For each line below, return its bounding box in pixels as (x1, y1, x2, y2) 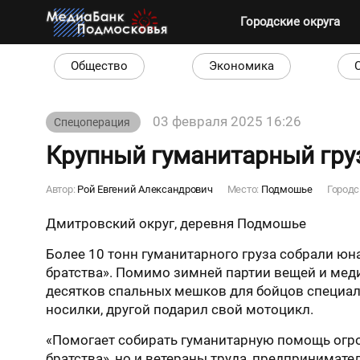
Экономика (208, 59, 274, 73)
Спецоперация (54, 116, 133, 129)
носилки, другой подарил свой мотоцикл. (46, 301, 313, 317)
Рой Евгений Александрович (77, 183, 213, 195)
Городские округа (240, 14, 341, 29)
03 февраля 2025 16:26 (153, 113, 301, 129)
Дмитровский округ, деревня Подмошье (46, 215, 306, 231)
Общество (71, 59, 128, 73)
